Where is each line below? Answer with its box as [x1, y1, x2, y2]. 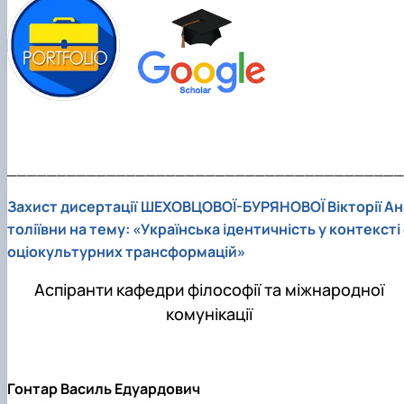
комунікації [166, 303, 252, 326]
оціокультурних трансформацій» [7, 242, 245, 262]
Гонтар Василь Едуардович [7, 379, 200, 399]
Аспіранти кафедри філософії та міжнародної [34, 279, 384, 301]
